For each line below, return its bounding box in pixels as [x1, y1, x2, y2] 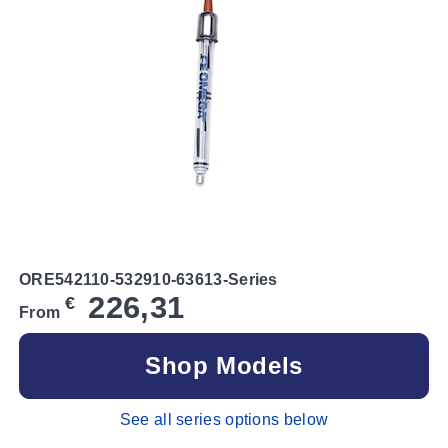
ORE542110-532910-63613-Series [19, 270, 278, 288]
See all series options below [119, 410, 329, 428]
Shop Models [145, 351, 303, 379]
